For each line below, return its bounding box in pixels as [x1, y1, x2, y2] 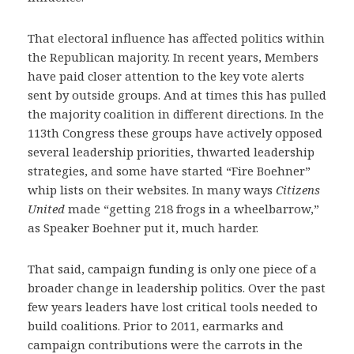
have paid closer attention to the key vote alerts [28, 68, 304, 84]
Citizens [276, 182, 320, 198]
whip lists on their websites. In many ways [28, 182, 276, 198]
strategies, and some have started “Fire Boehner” [28, 163, 311, 179]
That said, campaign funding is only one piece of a [28, 261, 317, 277]
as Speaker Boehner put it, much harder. [28, 220, 258, 235]
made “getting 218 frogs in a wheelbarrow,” [65, 201, 319, 217]
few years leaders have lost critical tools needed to [28, 299, 318, 314]
